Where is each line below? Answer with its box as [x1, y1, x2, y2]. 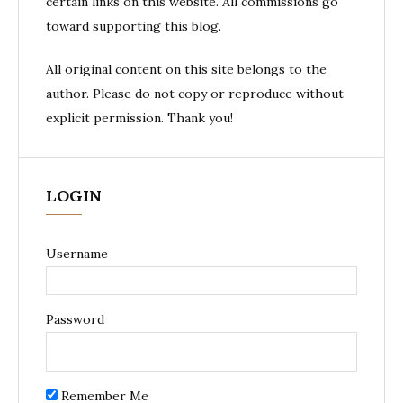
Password [46, 310, 104, 327]
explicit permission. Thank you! [46, 109, 233, 126]
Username [46, 245, 108, 262]
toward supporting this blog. [46, 17, 221, 34]
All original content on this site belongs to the [46, 60, 327, 77]
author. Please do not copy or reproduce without [46, 85, 344, 102]
